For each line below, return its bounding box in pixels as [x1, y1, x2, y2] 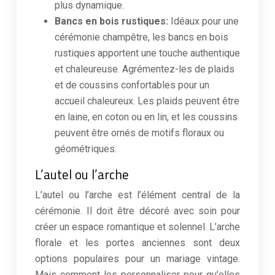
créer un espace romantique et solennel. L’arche [35, 221, 240, 233]
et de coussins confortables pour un [55, 79, 209, 91]
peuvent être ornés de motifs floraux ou [55, 127, 224, 139]
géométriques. [55, 143, 117, 155]
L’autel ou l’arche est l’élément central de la [35, 189, 240, 201]
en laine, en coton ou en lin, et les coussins [55, 111, 238, 123]
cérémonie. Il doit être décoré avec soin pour [35, 205, 240, 217]
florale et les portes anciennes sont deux [35, 237, 240, 249]
